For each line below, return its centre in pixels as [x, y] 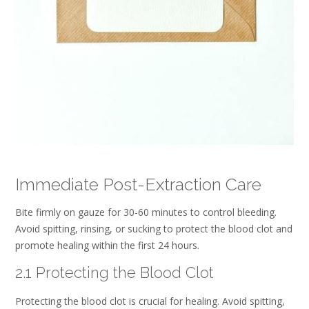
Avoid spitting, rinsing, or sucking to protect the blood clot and [154, 228]
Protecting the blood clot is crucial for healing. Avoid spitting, [150, 301]
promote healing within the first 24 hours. [107, 245]
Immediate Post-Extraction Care [138, 184]
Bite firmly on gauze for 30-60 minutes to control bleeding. [146, 212]
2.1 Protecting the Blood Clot [114, 273]
